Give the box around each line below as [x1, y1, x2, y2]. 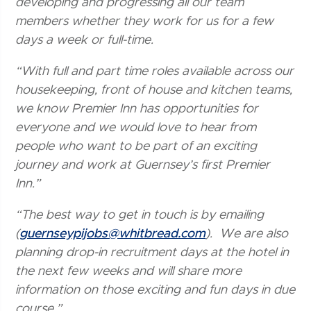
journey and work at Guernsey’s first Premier [15, 158, 271, 171]
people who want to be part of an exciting [15, 140, 258, 153]
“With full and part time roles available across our [15, 65, 294, 78]
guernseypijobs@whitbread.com [19, 227, 206, 240]
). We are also [205, 227, 289, 240]
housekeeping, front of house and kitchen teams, [15, 83, 293, 96]
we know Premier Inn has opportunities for [15, 102, 259, 115]
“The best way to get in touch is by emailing [15, 208, 264, 221]
